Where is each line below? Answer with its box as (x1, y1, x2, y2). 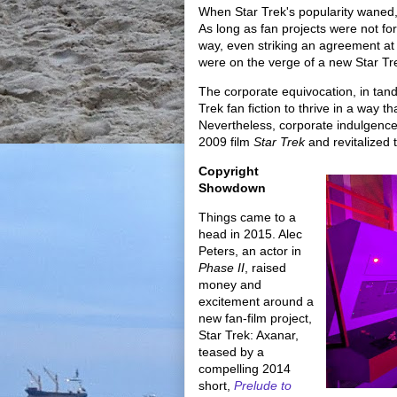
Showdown (198, 181, 266, 195)
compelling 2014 (198, 362, 291, 376)
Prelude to (234, 378, 292, 393)
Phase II (198, 261, 245, 275)
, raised (245, 261, 286, 275)
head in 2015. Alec (198, 227, 302, 241)
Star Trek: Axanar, (198, 328, 299, 342)
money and (198, 277, 261, 292)
